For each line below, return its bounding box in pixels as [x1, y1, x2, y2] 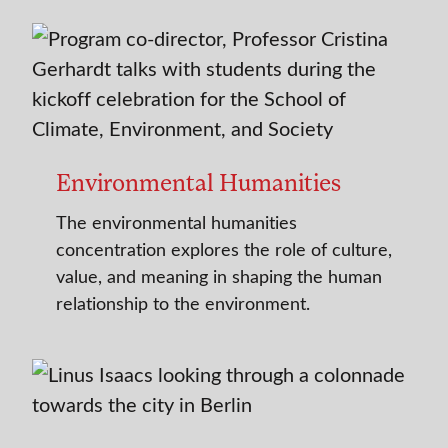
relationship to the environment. [56, 291, 310, 316]
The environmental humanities [56, 210, 297, 235]
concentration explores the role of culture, [56, 237, 392, 262]
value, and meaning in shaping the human [56, 264, 382, 289]
